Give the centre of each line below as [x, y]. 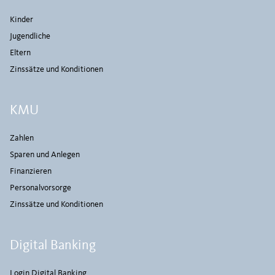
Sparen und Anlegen [45, 155]
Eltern [20, 53]
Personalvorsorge [41, 188]
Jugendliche [30, 36]
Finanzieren [31, 171]
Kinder [21, 20]
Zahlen [22, 138]
